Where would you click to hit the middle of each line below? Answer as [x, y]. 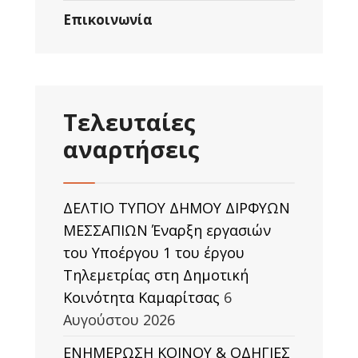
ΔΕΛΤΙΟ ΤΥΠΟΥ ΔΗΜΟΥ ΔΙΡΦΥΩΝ [177, 208]
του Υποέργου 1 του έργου [154, 253]
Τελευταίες [129, 122]
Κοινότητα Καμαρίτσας [141, 297]
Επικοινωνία [108, 20]
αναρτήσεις [131, 149]
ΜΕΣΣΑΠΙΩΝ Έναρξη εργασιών [167, 230]
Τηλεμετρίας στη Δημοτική [156, 275]
